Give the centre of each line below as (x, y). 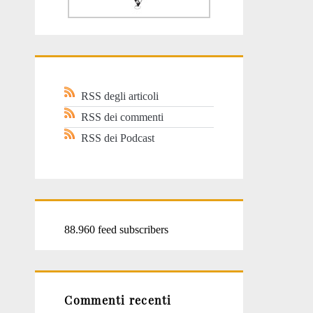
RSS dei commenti (123, 117)
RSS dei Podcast (118, 138)
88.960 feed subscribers (117, 229)
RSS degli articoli (120, 96)
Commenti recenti (118, 300)
